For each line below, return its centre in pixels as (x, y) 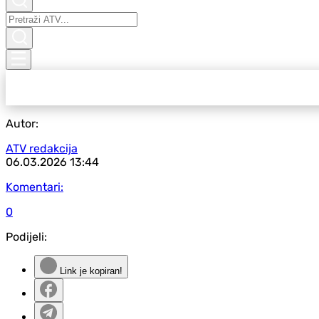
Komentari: (35, 187)
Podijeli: (26, 237)
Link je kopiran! (90, 271)
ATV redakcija (42, 148)
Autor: (22, 124)
